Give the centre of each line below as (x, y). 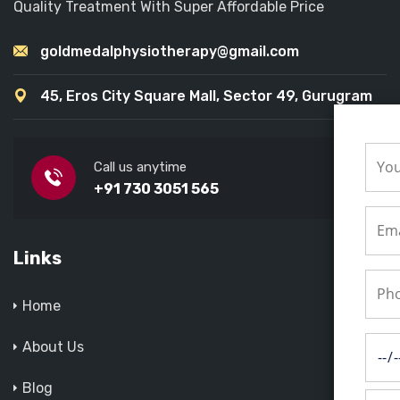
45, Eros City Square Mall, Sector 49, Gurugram (204, 96)
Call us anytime (140, 167)
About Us (53, 346)
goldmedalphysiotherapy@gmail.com (170, 51)
